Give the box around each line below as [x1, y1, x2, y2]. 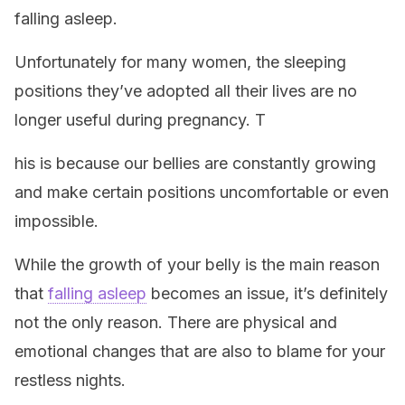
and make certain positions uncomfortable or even [14, 183, 389, 202]
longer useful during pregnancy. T [14, 110, 266, 129]
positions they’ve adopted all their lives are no [14, 81, 357, 100]
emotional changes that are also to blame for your [14, 342, 385, 361]
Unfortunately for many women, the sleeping [14, 52, 346, 71]
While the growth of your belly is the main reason [14, 255, 380, 274]
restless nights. [14, 371, 126, 390]
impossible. [14, 212, 99, 231]
